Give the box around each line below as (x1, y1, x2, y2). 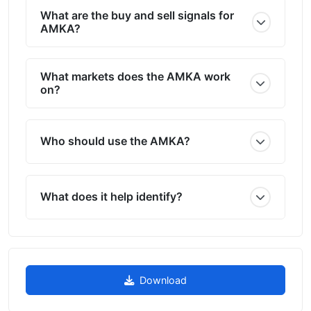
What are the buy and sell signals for (40, 8, 234, 22)
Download (140, 274, 187, 286)
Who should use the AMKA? (40, 134, 190, 148)
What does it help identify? (40, 190, 183, 203)
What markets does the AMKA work (40, 69, 230, 83)
